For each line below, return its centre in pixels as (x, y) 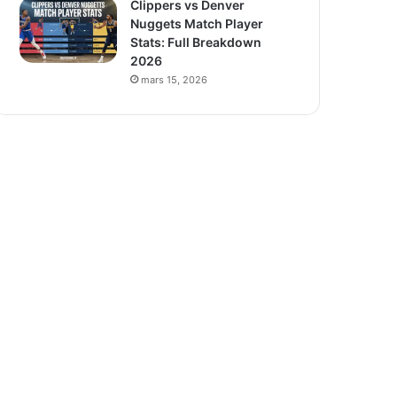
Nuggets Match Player (197, 23)
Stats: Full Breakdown (196, 42)
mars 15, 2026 (175, 80)
